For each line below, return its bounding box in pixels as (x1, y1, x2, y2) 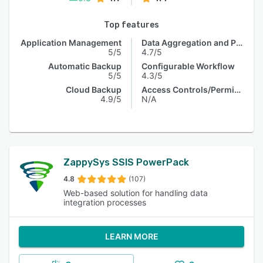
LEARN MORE (104, 231, 159, 241)
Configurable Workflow (141, 61, 235, 71)
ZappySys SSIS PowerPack (63, 157, 189, 168)
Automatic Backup (48, 61, 122, 71)
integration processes (63, 197, 146, 207)
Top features (104, 20, 159, 30)
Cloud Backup (66, 85, 122, 95)
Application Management (21, 38, 122, 48)
